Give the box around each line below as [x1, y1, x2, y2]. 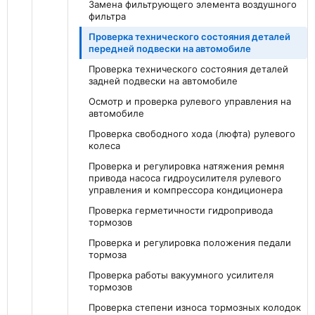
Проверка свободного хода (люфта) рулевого [89, 128, 295, 140]
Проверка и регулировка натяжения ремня [89, 160, 284, 172]
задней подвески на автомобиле [89, 75, 238, 87]
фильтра [89, 11, 126, 22]
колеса [89, 140, 120, 152]
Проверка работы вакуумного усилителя [89, 269, 274, 281]
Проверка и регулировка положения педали [89, 237, 291, 249]
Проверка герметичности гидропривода [89, 205, 273, 217]
